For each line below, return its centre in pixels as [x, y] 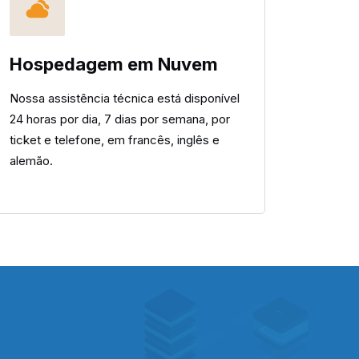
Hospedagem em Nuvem [114, 64]
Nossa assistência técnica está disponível [125, 98]
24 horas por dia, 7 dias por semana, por [120, 119]
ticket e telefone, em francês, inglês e [115, 140]
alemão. [31, 161]
